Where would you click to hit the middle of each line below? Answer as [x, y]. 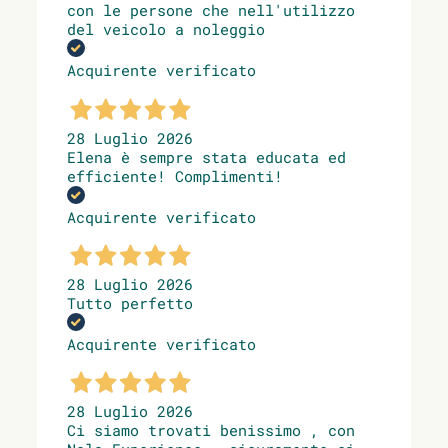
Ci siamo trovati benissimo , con [211, 430]
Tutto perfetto [130, 302]
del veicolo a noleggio [166, 29]
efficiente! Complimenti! [175, 175]
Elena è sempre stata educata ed [206, 156]
